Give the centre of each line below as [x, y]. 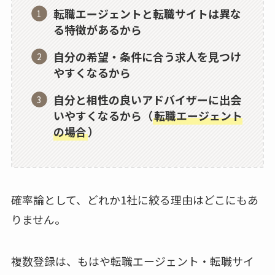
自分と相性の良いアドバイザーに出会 [148, 99]
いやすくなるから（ [103, 115]
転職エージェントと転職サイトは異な [148, 13]
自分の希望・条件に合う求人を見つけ [148, 56]
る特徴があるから [98, 29]
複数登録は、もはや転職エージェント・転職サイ [132, 261]
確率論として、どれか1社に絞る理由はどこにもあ [134, 200]
